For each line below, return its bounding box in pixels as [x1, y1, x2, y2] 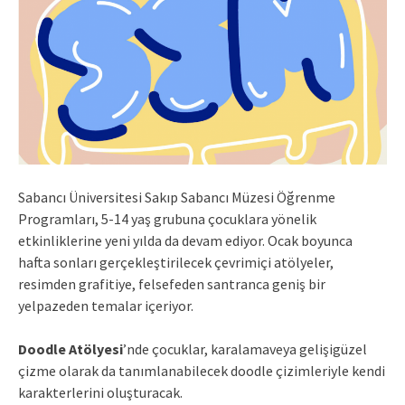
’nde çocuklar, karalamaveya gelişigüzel [123, 339, 367, 358]
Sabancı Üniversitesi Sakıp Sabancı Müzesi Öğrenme [18, 187, 335, 206]
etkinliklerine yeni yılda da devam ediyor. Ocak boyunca [18, 231, 353, 250]
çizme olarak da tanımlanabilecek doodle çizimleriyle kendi [18, 361, 385, 380]
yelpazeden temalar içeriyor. [18, 296, 193, 315]
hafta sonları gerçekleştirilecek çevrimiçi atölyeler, [18, 252, 334, 271]
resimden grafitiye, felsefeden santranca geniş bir [18, 274, 325, 293]
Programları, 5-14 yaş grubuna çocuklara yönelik [18, 209, 316, 228]
